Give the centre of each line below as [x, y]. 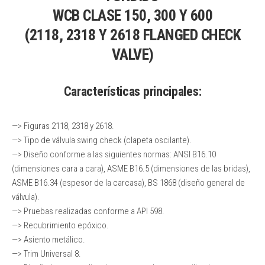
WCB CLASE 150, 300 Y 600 [132, 15]
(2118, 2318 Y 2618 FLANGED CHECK [132, 35]
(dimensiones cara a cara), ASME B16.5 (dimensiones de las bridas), [131, 169]
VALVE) [132, 54]
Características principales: [132, 91]
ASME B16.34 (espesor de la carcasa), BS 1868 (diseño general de [128, 183]
